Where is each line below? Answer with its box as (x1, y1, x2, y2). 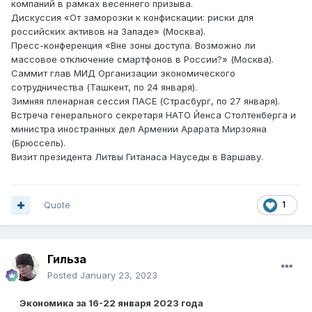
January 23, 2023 (80, 270, 157, 281)
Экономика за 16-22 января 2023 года (11, 297, 203, 309)
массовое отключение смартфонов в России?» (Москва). (11, 54, 274, 65)
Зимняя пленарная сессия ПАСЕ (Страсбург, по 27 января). (11, 95, 280, 107)
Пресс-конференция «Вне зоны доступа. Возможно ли (11, 40, 256, 52)
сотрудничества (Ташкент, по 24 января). (11, 81, 197, 93)
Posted (47, 270, 80, 281)
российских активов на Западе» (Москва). (11, 26, 205, 38)
